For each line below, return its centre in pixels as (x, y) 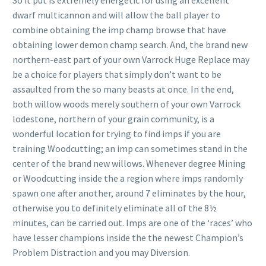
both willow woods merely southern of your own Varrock (126, 104)
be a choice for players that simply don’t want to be (117, 74)
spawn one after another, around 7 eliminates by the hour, (129, 193)
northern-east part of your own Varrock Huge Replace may (131, 59)
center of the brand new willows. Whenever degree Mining (129, 163)
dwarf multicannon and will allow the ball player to (116, 15)
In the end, (212, 89)
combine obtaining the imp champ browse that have (119, 30)
